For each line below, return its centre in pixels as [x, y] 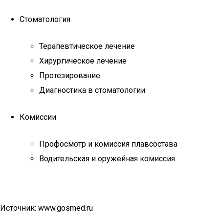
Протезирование [70, 76]
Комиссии [38, 117]
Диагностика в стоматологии [92, 90]
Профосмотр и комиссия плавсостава [108, 144]
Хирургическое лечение [83, 61]
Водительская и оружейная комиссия [107, 159]
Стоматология [45, 19]
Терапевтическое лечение [87, 46]
